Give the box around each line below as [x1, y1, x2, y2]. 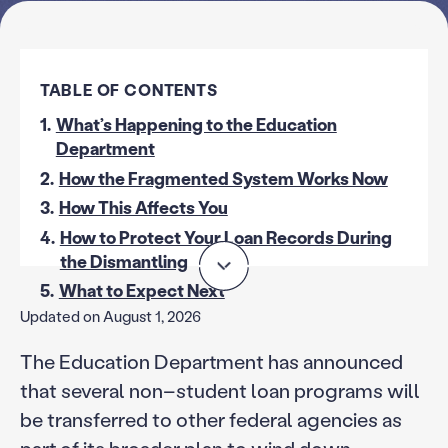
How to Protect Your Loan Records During [59, 225, 392, 249]
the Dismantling [59, 249, 188, 273]
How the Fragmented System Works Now [58, 166, 388, 190]
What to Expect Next [58, 279, 225, 303]
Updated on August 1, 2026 [19, 306, 201, 327]
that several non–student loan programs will [19, 377, 420, 404]
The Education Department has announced [19, 348, 403, 375]
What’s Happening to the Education [55, 112, 337, 136]
